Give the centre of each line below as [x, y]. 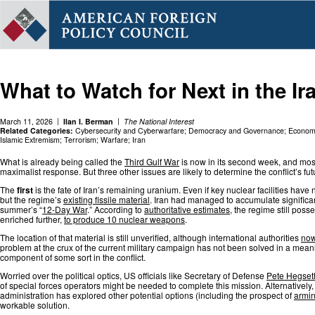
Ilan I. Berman [88, 121]
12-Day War [65, 209]
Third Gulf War [152, 161]
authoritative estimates [187, 209]
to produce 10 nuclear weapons [124, 219]
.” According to [116, 209]
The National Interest [159, 121]
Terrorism [80, 139]
